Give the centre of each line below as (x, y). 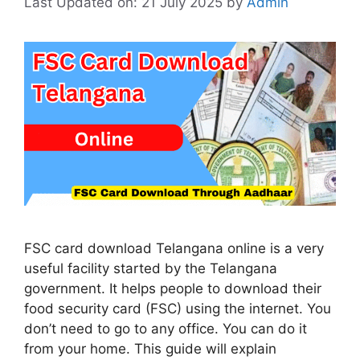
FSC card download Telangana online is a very (174, 249)
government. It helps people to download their (173, 289)
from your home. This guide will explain (150, 349)
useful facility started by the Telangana (151, 269)
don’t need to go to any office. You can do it (166, 329)
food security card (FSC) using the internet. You (178, 309)
